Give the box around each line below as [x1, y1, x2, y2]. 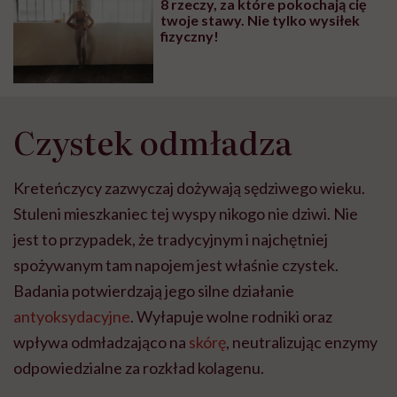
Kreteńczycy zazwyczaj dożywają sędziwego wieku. [13, 177, 365, 198]
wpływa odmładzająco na [13, 331, 189, 352]
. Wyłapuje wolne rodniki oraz [130, 306, 332, 326]
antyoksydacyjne [13, 306, 130, 326]
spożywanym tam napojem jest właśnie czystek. [13, 254, 339, 275]
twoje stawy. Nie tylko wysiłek [160, 12, 361, 29]
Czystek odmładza [13, 117, 292, 165]
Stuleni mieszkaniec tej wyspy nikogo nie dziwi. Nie [13, 203, 358, 223]
